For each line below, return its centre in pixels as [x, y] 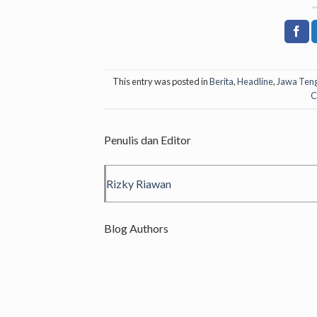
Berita [221, 82]
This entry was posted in [161, 82]
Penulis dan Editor [148, 140]
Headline [255, 82]
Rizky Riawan [139, 184]
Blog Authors [136, 229]
